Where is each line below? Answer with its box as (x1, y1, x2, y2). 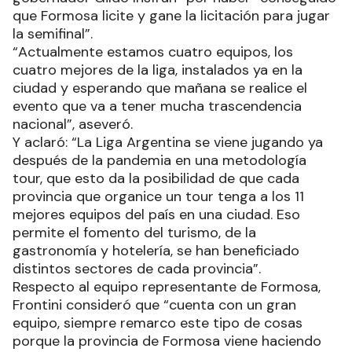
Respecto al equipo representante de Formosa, (13, 277, 321, 297)
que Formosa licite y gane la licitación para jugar (13, 6, 330, 26)
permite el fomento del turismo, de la (13, 223, 256, 243)
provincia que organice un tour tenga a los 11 (13, 187, 304, 207)
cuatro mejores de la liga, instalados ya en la (13, 60, 302, 80)
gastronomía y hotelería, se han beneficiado (13, 241, 299, 261)
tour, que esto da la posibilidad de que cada (13, 169, 299, 189)
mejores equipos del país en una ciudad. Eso (13, 205, 300, 225)
